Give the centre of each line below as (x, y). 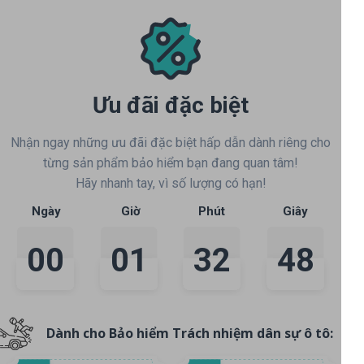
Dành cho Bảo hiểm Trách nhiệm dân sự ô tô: (189, 334)
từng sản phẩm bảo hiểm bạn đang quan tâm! (171, 163)
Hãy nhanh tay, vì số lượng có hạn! (171, 184)
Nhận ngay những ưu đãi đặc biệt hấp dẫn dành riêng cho (171, 143)
